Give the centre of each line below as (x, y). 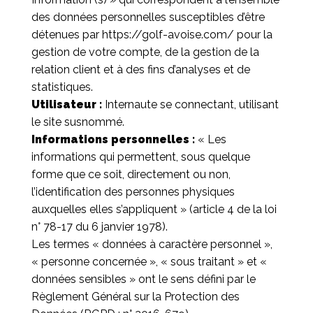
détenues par (66, 35)
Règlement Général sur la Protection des (135, 297)
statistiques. (62, 87)
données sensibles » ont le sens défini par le (143, 279)
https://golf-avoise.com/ (168, 35)
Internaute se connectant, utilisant (190, 104)
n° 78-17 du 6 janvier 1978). (99, 227)
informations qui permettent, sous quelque (140, 157)
